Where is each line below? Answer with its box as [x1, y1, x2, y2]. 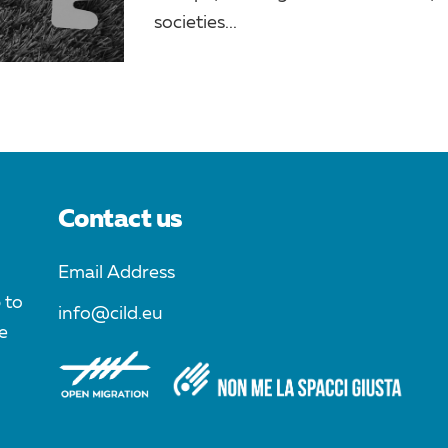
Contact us [57, 206, 183, 233]
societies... [154, 13, 238, 32]
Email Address [57, 263, 175, 282]
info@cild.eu [57, 305, 163, 323]
